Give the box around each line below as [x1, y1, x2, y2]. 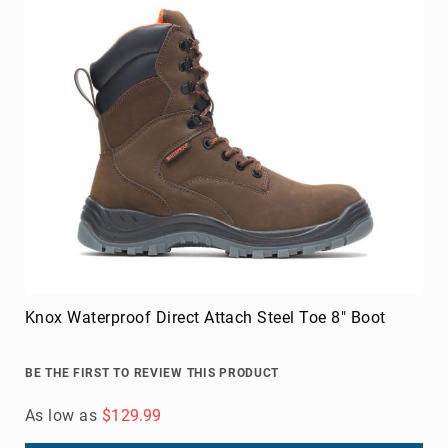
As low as [25, 405, 98, 425]
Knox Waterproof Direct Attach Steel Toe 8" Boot [25, 307, 386, 327]
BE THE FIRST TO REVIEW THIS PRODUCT [25, 365, 280, 380]
